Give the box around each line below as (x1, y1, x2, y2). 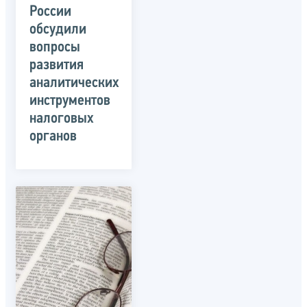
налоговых (29, 110, 94, 127)
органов (29, 128, 77, 145)
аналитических (29, 75, 119, 91)
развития (29, 57, 84, 73)
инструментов (29, 93, 110, 109)
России (29, 3, 71, 20)
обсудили (29, 21, 86, 38)
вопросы (29, 39, 80, 56)
